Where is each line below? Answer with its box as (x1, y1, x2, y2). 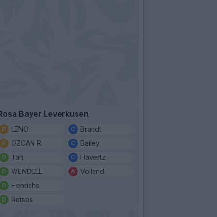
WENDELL (11, 167, 42, 175)
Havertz (80, 153, 106, 161)
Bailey (80, 139, 100, 147)
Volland (80, 167, 104, 175)
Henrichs (11, 181, 39, 189)
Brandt (80, 124, 101, 133)
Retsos (11, 195, 33, 203)
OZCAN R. (11, 139, 43, 147)
